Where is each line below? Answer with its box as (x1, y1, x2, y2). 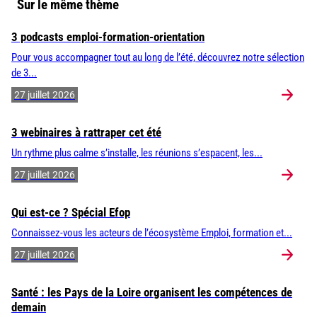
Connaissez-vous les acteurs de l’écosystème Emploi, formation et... (11, 226, 292, 239)
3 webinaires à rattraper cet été (11, 125, 161, 139)
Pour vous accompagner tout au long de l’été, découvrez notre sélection (11, 51, 304, 64)
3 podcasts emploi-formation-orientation (11, 29, 204, 44)
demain (11, 299, 46, 314)
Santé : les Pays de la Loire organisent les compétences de (11, 284, 292, 299)
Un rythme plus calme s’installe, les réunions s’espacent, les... (11, 146, 263, 159)
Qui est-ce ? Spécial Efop (11, 204, 130, 219)
